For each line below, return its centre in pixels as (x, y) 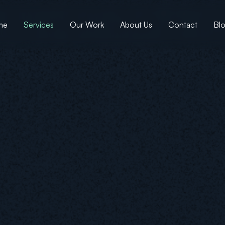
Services (39, 25)
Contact (183, 25)
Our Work (87, 25)
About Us (136, 25)
